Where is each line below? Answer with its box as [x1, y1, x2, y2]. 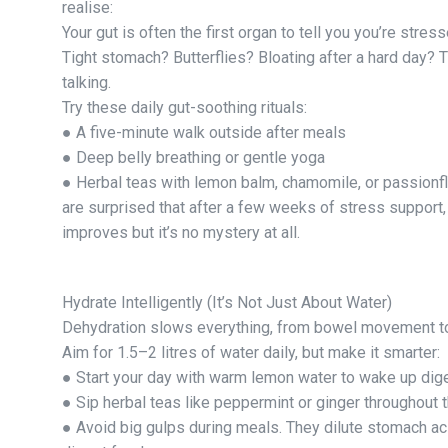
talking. [62, 72, 111, 92]
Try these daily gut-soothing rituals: [62, 97, 307, 117]
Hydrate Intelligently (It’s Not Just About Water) [62, 292, 392, 312]
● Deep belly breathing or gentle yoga [62, 147, 325, 167]
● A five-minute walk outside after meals [62, 122, 346, 142]
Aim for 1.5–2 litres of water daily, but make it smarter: [62, 342, 440, 362]
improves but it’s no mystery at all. [62, 222, 300, 242]
